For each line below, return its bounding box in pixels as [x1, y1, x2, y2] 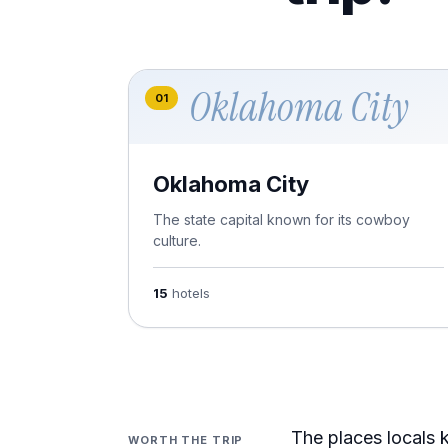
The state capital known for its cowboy [153, 211, 410, 228]
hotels [172, 285, 210, 301]
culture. [153, 232, 201, 249]
